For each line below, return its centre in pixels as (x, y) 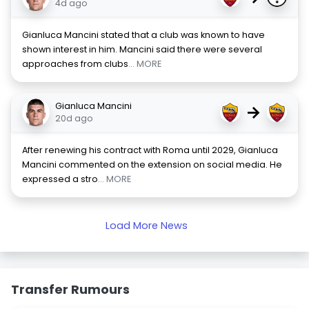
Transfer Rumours (70, 289)
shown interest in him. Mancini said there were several (142, 49)
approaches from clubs (75, 64)
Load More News (146, 226)
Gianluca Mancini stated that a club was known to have (143, 35)
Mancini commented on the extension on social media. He (152, 165)
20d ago (74, 118)
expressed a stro (60, 179)
